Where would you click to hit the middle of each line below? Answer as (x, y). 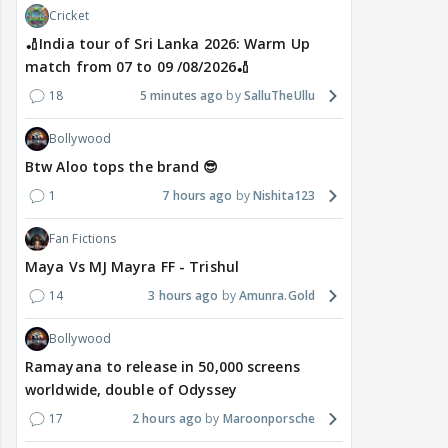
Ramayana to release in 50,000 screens (162, 367)
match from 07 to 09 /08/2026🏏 (137, 67)
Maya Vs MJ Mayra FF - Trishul (132, 267)
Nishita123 (284, 196)
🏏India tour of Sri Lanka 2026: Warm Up (167, 44)
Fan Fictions (83, 239)
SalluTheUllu (279, 96)
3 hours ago (183, 296)
